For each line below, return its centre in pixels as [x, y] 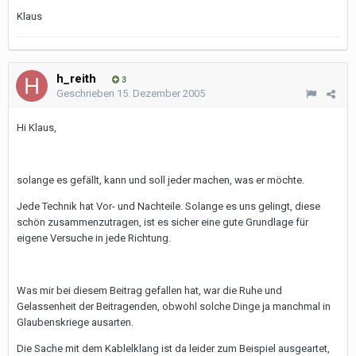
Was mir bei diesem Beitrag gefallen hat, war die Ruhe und [149, 290]
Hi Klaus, [37, 128]
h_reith [76, 79]
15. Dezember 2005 [161, 93]
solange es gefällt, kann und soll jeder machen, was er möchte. [161, 180]
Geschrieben [87, 93]
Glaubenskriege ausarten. [75, 322]
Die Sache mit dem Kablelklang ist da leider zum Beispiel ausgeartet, [173, 348]
